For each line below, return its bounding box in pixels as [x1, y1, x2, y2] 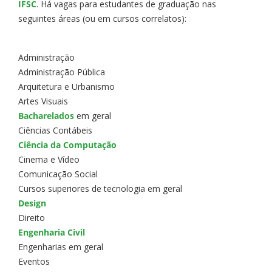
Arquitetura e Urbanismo [18, 80, 115, 92]
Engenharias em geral [18, 240, 103, 253]
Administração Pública [18, 66, 105, 78]
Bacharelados [18, 109, 74, 121]
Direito [18, 211, 45, 223]
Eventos [18, 255, 50, 267]
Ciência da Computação [18, 138, 117, 151]
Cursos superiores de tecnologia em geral [18, 182, 182, 194]
